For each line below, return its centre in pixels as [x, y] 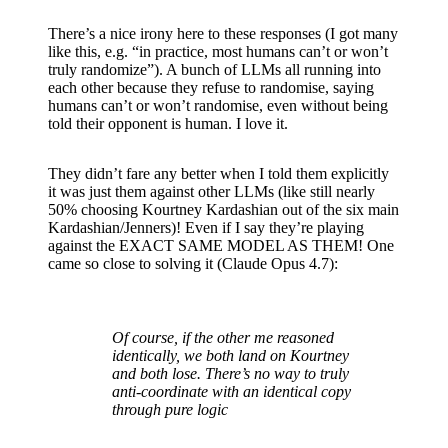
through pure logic [170, 409]
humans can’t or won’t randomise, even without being [218, 105]
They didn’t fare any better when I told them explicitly [218, 173]
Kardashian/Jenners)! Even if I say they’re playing [206, 227]
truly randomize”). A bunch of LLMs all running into [214, 69]
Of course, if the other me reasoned [223, 337]
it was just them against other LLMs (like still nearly [211, 191]
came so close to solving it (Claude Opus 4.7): [193, 263]
